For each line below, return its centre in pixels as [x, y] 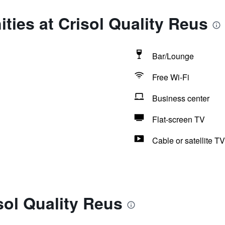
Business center [181, 98]
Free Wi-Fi [171, 77]
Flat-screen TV [178, 119]
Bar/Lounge [173, 56]
